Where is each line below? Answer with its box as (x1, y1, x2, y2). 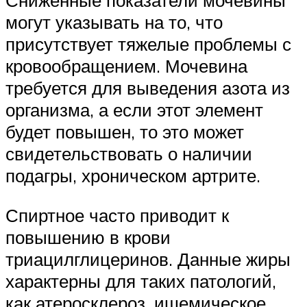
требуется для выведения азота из (5, 77, 290, 99)
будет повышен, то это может (5, 121, 244, 143)
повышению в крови (5, 225, 171, 248)
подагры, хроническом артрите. (5, 164, 260, 187)
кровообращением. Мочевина (5, 55, 247, 77)
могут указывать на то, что (5, 11, 223, 34)
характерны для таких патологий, (5, 269, 276, 292)
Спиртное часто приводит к (5, 204, 229, 226)
